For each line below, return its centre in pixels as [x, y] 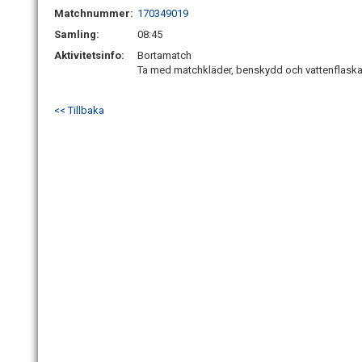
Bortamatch [164, 55]
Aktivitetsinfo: [90, 55]
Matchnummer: [95, 13]
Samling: [77, 34]
